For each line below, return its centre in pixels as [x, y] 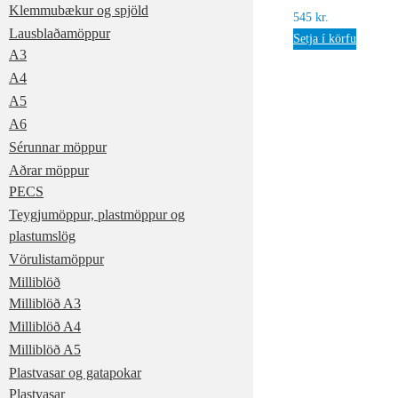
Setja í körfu [325, 39]
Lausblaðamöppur [60, 33]
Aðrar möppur [49, 170]
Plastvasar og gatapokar [75, 373]
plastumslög [42, 236]
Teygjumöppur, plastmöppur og [97, 215]
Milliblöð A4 [45, 326]
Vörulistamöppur [56, 259]
